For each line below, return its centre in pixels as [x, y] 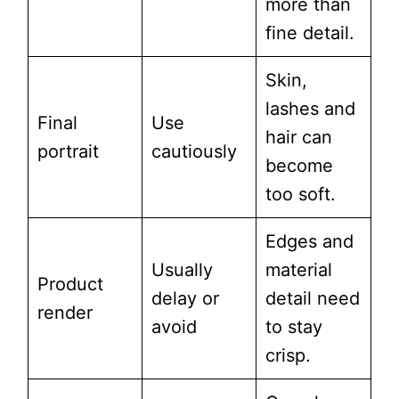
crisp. [288, 356]
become [299, 166]
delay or [185, 299]
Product [70, 285]
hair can [298, 138]
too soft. [300, 195]
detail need [312, 299]
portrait [68, 152]
